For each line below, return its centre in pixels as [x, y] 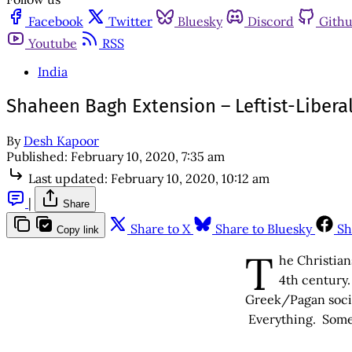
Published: [37, 156]
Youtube [53, 43]
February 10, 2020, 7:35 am [148, 156]
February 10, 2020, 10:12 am [190, 178]
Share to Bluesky [264, 228]
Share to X [160, 228]
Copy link [78, 229]
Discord [271, 21]
